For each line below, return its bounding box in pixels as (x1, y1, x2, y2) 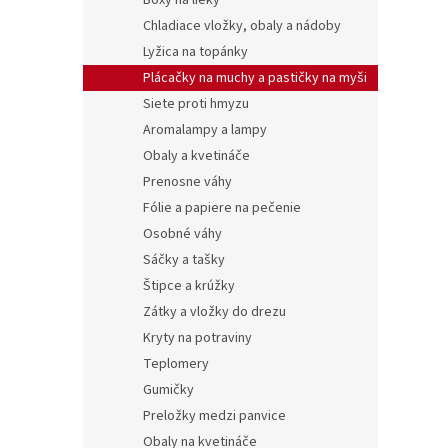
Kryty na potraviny (143, 328, 252, 349)
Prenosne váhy (143, 172, 232, 193)
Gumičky (143, 380, 194, 401)
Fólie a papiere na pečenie (143, 198, 301, 219)
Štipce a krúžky (143, 276, 235, 297)
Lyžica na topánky (143, 42, 248, 63)
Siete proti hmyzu (143, 94, 249, 115)
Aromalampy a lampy (143, 120, 267, 141)
